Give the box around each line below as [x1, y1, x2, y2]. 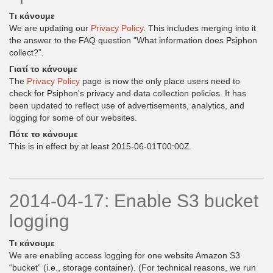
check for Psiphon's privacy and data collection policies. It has [9, 88, 246, 98]
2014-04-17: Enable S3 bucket [9, 191, 258, 211]
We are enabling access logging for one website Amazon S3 [9, 250, 240, 260]
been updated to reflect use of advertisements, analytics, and [9, 101, 244, 110]
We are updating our [9, 23, 91, 33]
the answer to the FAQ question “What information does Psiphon [9, 35, 257, 45]
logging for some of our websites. [9, 113, 137, 122]
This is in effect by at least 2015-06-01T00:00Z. [9, 141, 192, 151]
